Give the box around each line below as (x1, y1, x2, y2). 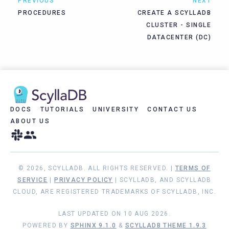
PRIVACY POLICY (54, 176, 113, 184)
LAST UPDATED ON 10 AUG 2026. (58, 210, 171, 218)
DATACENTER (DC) (147, 34, 211, 41)
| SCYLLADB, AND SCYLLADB (112, 176, 212, 184)
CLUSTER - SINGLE (146, 21, 211, 29)
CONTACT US (147, 106, 198, 113)
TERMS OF (175, 165, 211, 172)
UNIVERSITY (93, 106, 140, 113)
